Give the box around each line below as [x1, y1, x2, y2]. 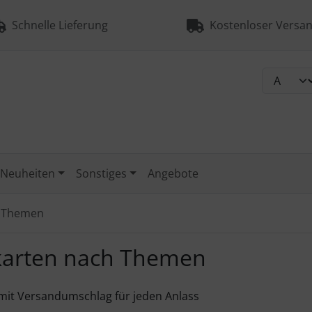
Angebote [147, 166, 198, 181]
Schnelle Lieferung [6, 17, 108, 33]
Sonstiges [76, 166, 127, 181]
